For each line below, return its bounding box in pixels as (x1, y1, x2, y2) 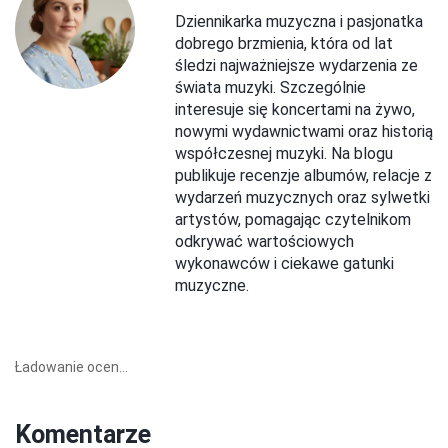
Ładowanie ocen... (15, 358, 128, 375)
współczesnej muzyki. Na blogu (175, 143, 393, 163)
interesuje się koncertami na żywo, (175, 99, 415, 119)
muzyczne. (175, 275, 249, 295)
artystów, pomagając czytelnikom (175, 209, 411, 229)
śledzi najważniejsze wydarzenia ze (175, 55, 418, 75)
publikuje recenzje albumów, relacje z (175, 165, 432, 185)
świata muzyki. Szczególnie (175, 77, 366, 97)
